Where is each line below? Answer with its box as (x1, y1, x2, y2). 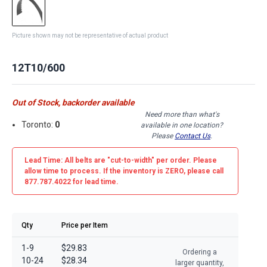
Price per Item (61, 221, 108, 229)
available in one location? (141, 120, 223, 129)
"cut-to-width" (107, 156, 154, 164)
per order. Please (154, 156, 217, 164)
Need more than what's (144, 110, 219, 119)
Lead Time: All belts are (24, 156, 107, 164)
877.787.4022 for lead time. (24, 177, 119, 186)
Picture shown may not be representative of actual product (12, 32, 168, 39)
